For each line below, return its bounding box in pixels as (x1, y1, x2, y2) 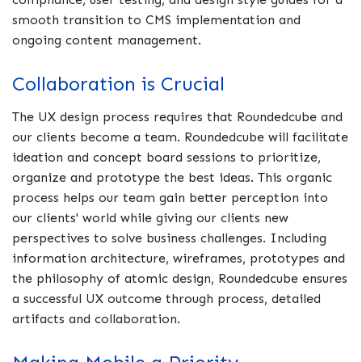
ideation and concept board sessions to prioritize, (12, 149, 321, 166)
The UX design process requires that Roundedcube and (12, 109, 343, 125)
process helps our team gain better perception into (12, 190, 328, 206)
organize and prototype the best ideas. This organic (12, 170, 332, 186)
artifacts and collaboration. (12, 311, 180, 327)
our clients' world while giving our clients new (12, 210, 288, 226)
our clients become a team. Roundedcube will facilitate (12, 129, 348, 145)
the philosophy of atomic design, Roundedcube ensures (12, 271, 347, 287)
